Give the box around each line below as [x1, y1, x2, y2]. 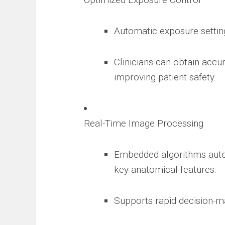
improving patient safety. [114, 71, 216, 83]
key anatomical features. [114, 164, 216, 175]
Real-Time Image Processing [84, 118, 203, 129]
